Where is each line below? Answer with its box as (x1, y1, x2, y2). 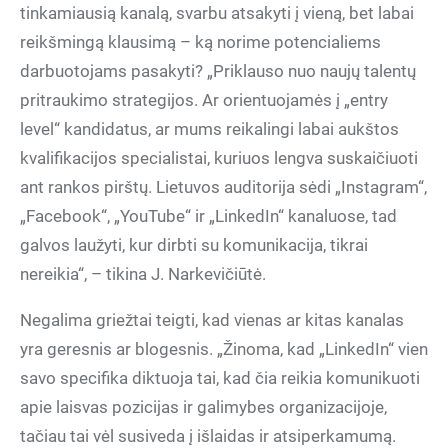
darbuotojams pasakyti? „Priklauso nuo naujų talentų (20, 61, 416, 81)
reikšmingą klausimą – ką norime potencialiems (20, 32, 381, 52)
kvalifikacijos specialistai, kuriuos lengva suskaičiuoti (20, 148, 418, 168)
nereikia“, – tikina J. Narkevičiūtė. (20, 264, 266, 284)
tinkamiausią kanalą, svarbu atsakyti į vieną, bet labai (20, 3, 414, 23)
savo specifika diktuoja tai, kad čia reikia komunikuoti (20, 368, 420, 388)
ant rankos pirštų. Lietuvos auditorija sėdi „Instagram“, (20, 177, 427, 197)
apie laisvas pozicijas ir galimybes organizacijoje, (20, 397, 387, 417)
